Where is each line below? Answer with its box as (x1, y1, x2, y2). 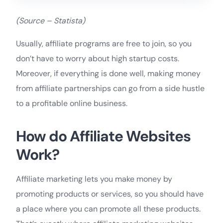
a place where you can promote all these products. (16, 203, 201, 214)
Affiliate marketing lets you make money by (16, 173, 172, 184)
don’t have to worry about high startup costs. (16, 53, 179, 64)
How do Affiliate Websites (16, 126, 191, 146)
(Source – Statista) (16, 15, 85, 26)
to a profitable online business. (16, 98, 127, 109)
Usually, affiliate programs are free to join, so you (16, 38, 192, 49)
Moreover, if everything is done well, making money (16, 68, 201, 79)
